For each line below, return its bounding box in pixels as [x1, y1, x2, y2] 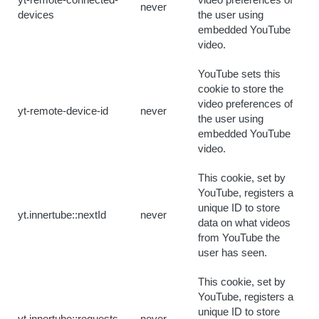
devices [18, 9, 54, 21]
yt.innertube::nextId [18, 209, 106, 221]
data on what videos [198, 217, 291, 229]
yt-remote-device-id [18, 105, 108, 117]
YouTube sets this [198, 68, 281, 80]
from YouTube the [198, 232, 280, 244]
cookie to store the [198, 83, 283, 95]
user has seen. [198, 247, 267, 258]
